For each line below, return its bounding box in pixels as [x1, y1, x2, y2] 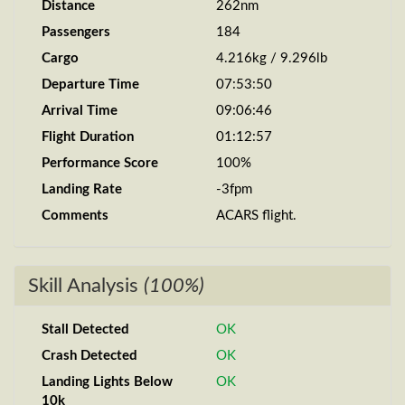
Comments [42, 209, 108, 222]
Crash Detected [42, 349, 137, 363]
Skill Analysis [28, 276, 144, 296]
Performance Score [42, 156, 158, 170]
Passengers [42, 25, 110, 39]
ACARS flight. [216, 209, 297, 222]
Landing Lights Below [42, 375, 173, 389]
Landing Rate [42, 183, 122, 196]
